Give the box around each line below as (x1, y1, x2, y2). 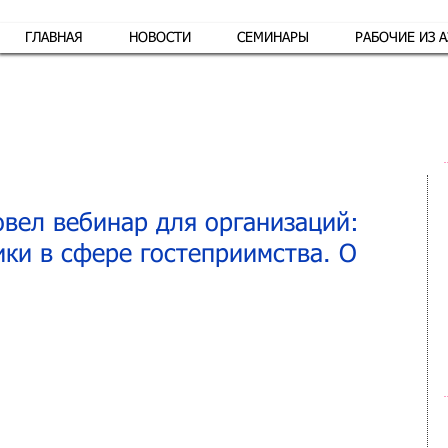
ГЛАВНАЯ (24, 31, 83, 45)
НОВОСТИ (128, 31, 191, 45)
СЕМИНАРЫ (236, 31, 309, 45)
